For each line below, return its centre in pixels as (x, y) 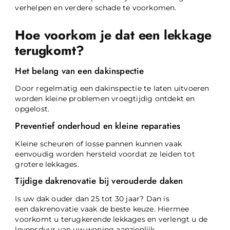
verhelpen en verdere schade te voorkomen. (96, 7)
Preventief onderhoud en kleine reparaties (98, 126)
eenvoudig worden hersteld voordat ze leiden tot (105, 154)
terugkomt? (50, 51)
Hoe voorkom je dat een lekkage (113, 35)
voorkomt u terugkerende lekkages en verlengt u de (111, 219)
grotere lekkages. (47, 164)
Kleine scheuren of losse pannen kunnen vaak (99, 143)
